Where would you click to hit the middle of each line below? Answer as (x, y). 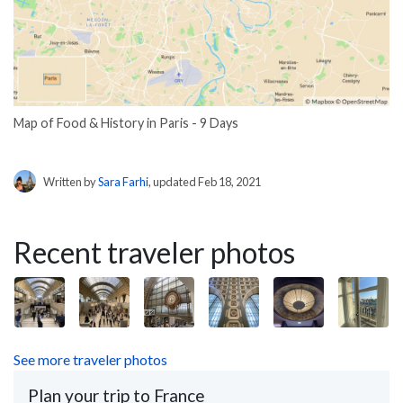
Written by (71, 181)
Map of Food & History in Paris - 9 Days (126, 123)
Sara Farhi (123, 181)
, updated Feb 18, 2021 (205, 181)
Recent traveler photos (154, 252)
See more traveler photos (90, 359)
